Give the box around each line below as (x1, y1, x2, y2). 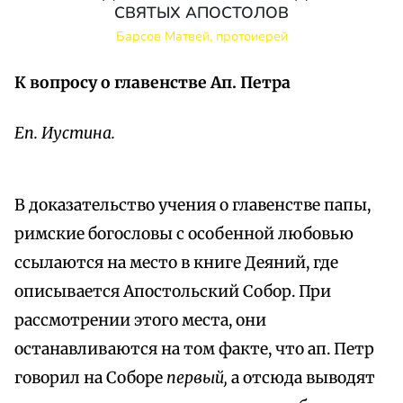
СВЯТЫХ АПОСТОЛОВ (114, 2, 289, 24)
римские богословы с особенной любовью (14, 224, 354, 245)
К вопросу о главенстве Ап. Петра (14, 73, 291, 94)
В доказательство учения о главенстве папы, (14, 195, 371, 216)
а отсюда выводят (231, 368, 375, 389)
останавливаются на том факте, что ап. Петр (14, 339, 374, 360)
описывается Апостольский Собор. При (14, 282, 331, 302)
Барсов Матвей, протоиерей (115, 27, 288, 46)
